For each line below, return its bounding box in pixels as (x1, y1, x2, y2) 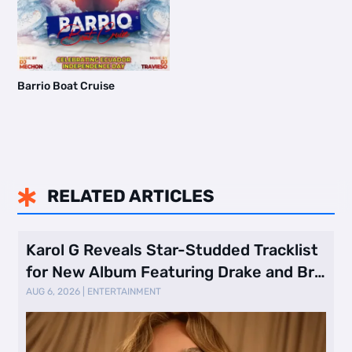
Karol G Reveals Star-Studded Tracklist (26, 240, 319, 259)
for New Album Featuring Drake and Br (26, 262, 315, 281)
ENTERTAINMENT (87, 285, 162, 297)
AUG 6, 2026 (26, 285, 81, 297)
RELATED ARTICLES (46, 185, 214, 207)
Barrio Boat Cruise (17, 79, 115, 93)
